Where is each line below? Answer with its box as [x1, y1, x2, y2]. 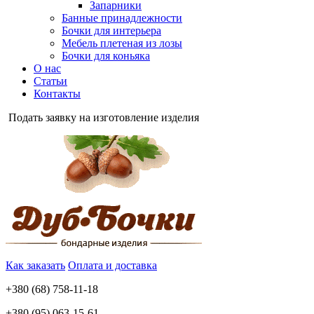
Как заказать [6, 259, 65, 271]
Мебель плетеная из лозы [62, 37, 182, 49]
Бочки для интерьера [62, 25, 161, 36]
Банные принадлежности [62, 12, 182, 24]
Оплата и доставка [68, 259, 157, 271]
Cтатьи [34, 75, 67, 87]
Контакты [34, 88, 81, 100]
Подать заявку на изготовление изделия [8, 111, 199, 123]
